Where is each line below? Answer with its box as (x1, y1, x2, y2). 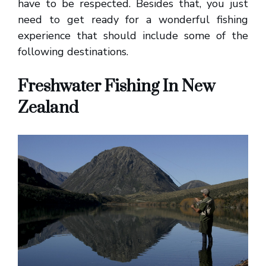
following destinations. (18, 45, 128, 59)
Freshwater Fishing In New (18, 76, 215, 97)
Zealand (18, 97, 78, 118)
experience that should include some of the (18, 28, 248, 43)
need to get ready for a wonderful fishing (18, 12, 248, 27)
